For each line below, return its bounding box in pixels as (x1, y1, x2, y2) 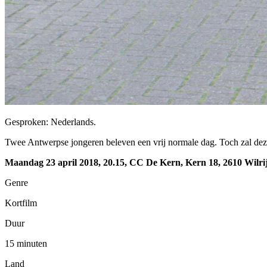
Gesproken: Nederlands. (5, 116, 96, 127)
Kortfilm (5, 197, 37, 208)
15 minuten (5, 238, 47, 249)
